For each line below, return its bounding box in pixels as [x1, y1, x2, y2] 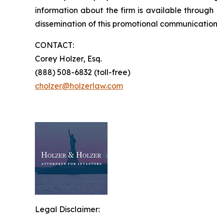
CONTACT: [35, 40, 74, 50]
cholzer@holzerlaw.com [35, 81, 123, 91]
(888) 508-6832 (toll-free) [35, 67, 130, 77]
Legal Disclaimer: [35, 204, 100, 215]
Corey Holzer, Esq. [35, 54, 102, 64]
